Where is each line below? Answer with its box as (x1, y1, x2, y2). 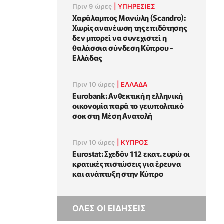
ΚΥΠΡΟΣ (121, 138, 149, 147)
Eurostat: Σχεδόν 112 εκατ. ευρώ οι (72, 148, 190, 159)
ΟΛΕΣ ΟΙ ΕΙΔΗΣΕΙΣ (72, 203, 146, 214)
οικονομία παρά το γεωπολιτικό (72, 100, 184, 111)
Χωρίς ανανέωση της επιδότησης (72, 22, 187, 33)
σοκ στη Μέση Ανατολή (72, 110, 153, 121)
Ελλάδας (72, 52, 102, 63)
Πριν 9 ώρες (72, 2, 112, 11)
